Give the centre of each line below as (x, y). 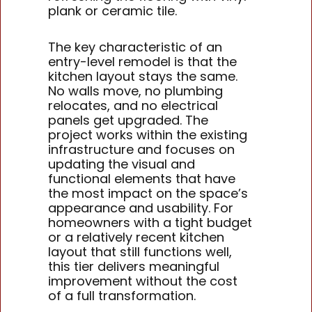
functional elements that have (142, 179)
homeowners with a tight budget (150, 223)
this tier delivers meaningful (134, 267)
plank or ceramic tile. (113, 10)
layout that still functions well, (140, 252)
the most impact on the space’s (148, 194)
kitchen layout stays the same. (143, 77)
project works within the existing (148, 135)
